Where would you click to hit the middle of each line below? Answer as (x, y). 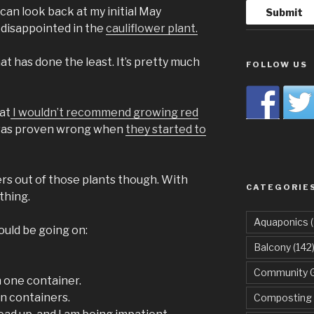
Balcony (272, 247)
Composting (282, 298)
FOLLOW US (277, 65)
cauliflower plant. (152, 29)
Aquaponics (281, 222)
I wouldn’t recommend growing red (104, 113)
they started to (166, 130)
